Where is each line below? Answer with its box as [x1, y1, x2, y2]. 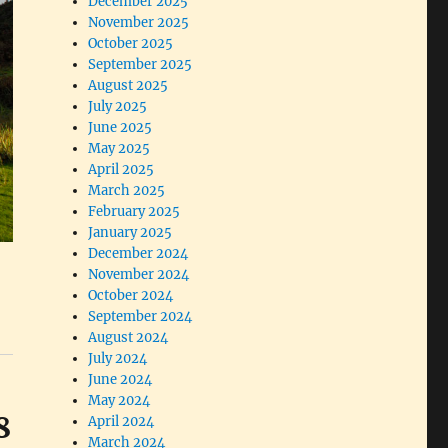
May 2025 [88, 140, 151, 158]
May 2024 [88, 392, 151, 410]
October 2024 [88, 287, 174, 305]
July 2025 [88, 98, 148, 116]
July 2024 [88, 350, 148, 368]
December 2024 [88, 245, 189, 263]
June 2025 [88, 119, 153, 137]
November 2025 [88, 14, 190, 32]
